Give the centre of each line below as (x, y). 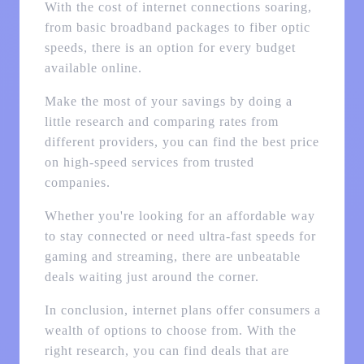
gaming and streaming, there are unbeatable (172, 257)
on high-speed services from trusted (149, 162)
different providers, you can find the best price (182, 142)
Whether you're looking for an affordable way (180, 216)
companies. (77, 183)
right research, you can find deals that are (167, 351)
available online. (93, 68)
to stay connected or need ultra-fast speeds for (180, 236)
